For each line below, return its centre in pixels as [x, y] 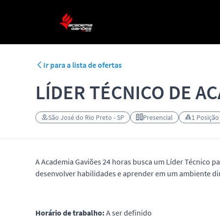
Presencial [158, 117]
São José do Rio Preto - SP [86, 117]
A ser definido [129, 213]
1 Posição [205, 117]
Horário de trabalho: [71, 213]
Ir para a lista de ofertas [82, 65]
